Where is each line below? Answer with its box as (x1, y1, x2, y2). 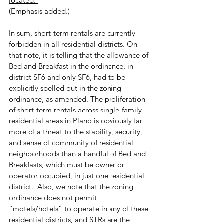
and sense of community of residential (9, 138, 135, 148)
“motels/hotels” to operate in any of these (9, 204, 150, 214)
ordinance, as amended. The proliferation (9, 94, 147, 104)
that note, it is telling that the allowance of (9, 50, 150, 60)
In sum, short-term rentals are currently (9, 28, 137, 38)
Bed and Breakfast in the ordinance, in (9, 61, 135, 71)
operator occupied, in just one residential (9, 171, 146, 181)
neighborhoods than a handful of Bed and (9, 149, 148, 159)
